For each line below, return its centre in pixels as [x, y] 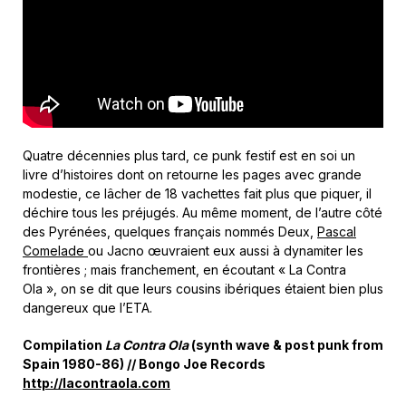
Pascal [337, 231]
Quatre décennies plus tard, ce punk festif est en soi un [189, 155]
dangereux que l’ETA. [87, 307]
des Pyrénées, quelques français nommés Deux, [170, 231]
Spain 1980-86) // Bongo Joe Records [144, 363]
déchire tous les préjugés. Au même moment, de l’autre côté [203, 212]
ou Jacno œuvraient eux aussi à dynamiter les [226, 250]
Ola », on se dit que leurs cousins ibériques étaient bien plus [203, 288]
